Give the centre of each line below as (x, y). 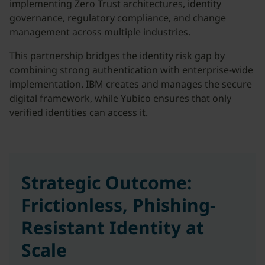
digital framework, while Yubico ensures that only (120, 98)
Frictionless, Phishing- (119, 205)
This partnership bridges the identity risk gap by (117, 56)
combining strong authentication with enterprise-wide (131, 70)
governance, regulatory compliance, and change (118, 18)
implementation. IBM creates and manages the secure (131, 84)
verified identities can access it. (79, 112)
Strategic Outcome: (106, 182)
